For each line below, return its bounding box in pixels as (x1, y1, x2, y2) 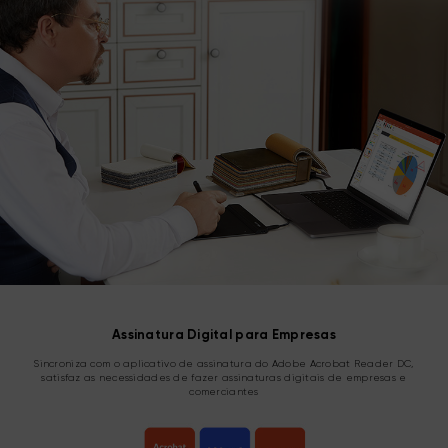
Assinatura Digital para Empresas (112, 328, 336, 342)
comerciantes (189, 386, 259, 397)
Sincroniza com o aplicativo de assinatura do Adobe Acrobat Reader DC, (34, 358, 414, 369)
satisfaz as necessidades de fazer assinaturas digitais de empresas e (41, 372, 407, 383)
